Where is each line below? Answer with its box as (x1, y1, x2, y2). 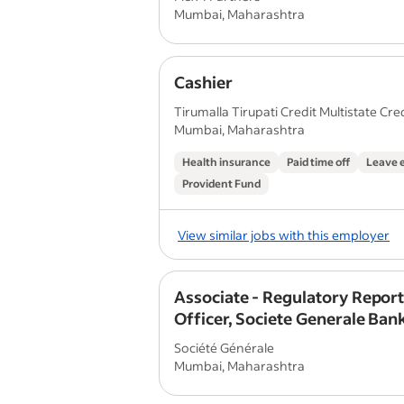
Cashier (174, 71, 233, 93)
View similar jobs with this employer (178, 225, 390, 243)
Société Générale (174, 339, 274, 356)
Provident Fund (182, 177, 261, 190)
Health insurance (182, 155, 271, 169)
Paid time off (287, 155, 350, 169)
